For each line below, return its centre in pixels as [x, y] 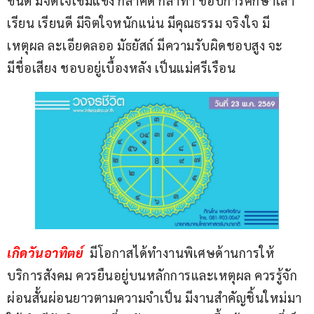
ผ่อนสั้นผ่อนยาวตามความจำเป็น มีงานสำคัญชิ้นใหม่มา [155, 298]
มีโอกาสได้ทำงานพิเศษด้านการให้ [180, 253]
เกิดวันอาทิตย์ [47, 253]
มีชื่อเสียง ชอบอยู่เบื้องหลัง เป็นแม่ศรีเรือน [121, 68]
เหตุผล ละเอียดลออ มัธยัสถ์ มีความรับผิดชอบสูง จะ [145, 46]
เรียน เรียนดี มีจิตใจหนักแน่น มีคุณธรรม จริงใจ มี [138, 23]
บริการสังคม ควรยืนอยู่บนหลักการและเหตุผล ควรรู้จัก [152, 275]
